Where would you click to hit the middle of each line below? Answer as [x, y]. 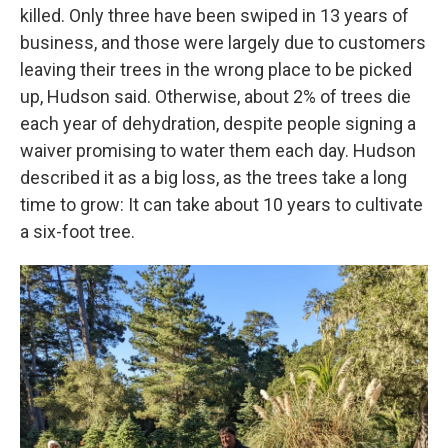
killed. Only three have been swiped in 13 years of [214, 15]
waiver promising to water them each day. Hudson [218, 150]
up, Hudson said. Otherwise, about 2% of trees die [215, 96]
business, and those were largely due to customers [223, 42]
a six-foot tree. [77, 231]
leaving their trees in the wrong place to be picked [216, 69]
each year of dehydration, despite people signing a [218, 123]
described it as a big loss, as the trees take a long [213, 177]
